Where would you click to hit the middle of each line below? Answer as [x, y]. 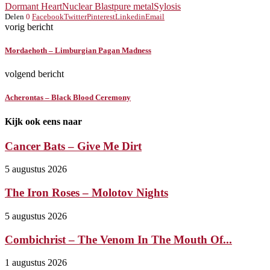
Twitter [75, 16]
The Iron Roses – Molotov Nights [86, 193]
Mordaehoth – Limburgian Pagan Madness [78, 50]
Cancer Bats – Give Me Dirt [73, 146]
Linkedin [130, 16]
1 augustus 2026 [36, 263]
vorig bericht [29, 27]
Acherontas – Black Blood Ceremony [68, 98]
